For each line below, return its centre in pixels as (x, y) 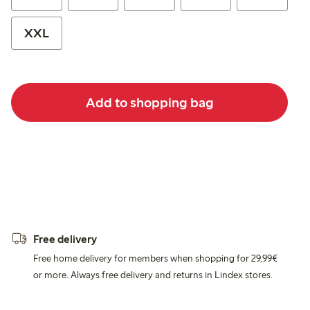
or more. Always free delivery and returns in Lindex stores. (153, 275)
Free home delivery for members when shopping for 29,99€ (155, 258)
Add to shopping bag (149, 102)
